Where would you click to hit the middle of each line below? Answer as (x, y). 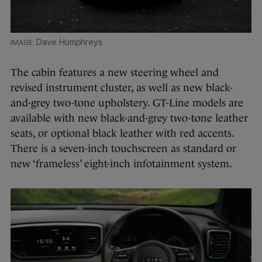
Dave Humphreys (69, 42)
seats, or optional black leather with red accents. (122, 134)
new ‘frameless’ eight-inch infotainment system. (121, 164)
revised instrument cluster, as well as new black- (122, 88)
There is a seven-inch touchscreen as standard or (123, 149)
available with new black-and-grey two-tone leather (129, 118)
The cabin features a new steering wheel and (115, 73)
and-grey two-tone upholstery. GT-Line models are (127, 103)
